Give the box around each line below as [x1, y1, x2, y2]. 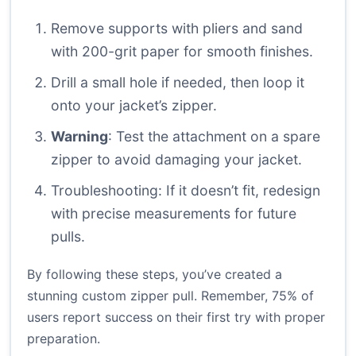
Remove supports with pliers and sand [51, 20, 303, 37]
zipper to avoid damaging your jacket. [51, 151, 302, 168]
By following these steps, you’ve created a [27, 266, 282, 283]
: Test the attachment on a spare [108, 128, 320, 145]
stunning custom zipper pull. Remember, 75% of [27, 288, 314, 304]
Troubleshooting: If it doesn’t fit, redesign [51, 182, 320, 199]
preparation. [27, 331, 100, 347]
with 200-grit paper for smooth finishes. [51, 43, 313, 60]
